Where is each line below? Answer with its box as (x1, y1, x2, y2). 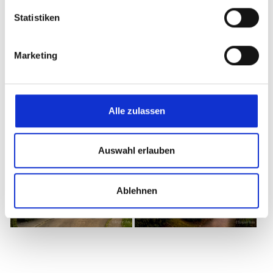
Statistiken (14, 12, 60, 23)
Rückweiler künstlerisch (9, 81, 168, 101)
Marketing (14, 49, 57, 60)
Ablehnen (116, 185, 157, 196)
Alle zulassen (108, 105, 165, 116)
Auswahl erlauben (98, 145, 175, 156)
